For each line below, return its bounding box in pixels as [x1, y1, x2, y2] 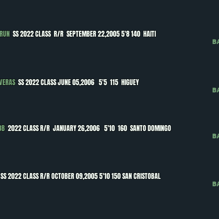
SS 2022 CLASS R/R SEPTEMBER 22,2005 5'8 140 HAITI [13, 29, 159, 39]
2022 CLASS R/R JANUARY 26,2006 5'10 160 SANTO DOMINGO [5, 123, 171, 133]
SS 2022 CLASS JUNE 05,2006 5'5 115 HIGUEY [18, 77, 142, 88]
